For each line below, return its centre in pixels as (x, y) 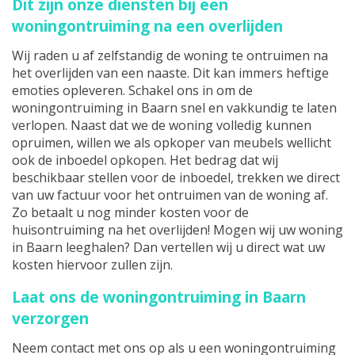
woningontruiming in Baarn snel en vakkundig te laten (174, 107)
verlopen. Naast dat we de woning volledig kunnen (162, 125)
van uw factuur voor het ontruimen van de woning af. (170, 195)
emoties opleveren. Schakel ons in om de (132, 90)
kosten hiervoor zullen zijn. (92, 264)
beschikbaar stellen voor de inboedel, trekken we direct (176, 177)
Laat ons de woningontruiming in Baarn (159, 296)
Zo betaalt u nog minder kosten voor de (130, 212)
